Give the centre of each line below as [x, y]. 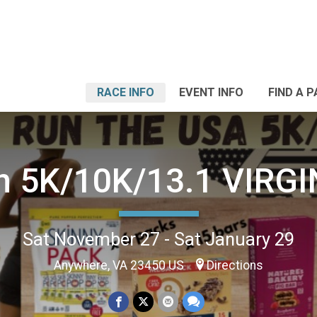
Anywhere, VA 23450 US [120, 265]
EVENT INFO [211, 92]
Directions [235, 265]
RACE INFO [126, 92]
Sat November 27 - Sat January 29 [158, 239]
